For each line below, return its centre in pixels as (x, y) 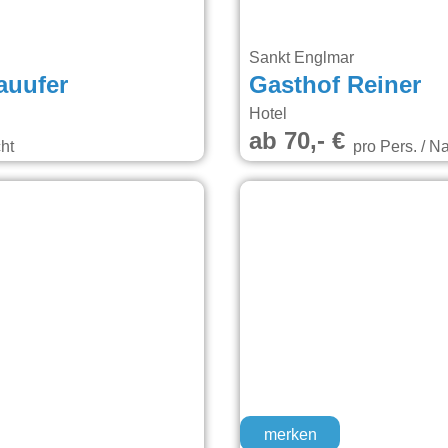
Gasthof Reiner (334, 86)
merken (290, 435)
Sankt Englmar (303, 58)
